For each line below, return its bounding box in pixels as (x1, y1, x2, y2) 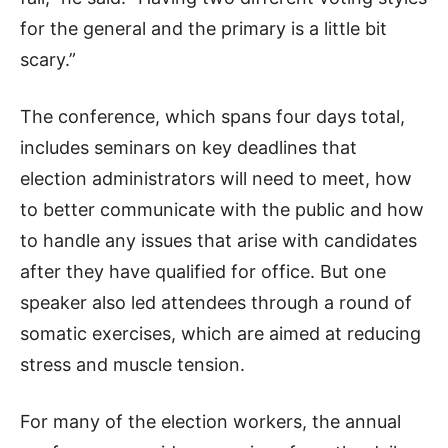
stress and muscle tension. (20, 354, 245, 375)
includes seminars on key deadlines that (20, 137, 357, 158)
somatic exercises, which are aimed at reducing (20, 323, 421, 344)
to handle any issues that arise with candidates (20, 230, 417, 251)
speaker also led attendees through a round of (20, 292, 412, 313)
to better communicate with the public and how (20, 199, 424, 220)
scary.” (20, 49, 76, 70)
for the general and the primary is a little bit (20, 18, 387, 39)
